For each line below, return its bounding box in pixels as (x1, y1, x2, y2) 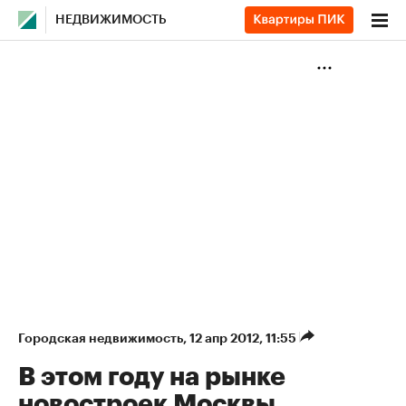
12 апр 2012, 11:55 (189, 332, 299, 344)
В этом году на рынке (18, 364, 285, 390)
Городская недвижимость (18, 332, 183, 344)
